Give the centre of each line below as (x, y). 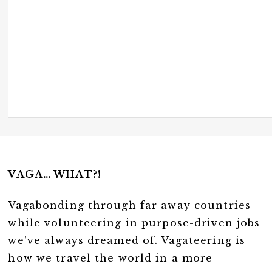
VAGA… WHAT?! (55, 175)
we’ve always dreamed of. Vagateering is (127, 241)
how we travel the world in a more (110, 258)
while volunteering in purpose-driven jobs (134, 223)
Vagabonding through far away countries (129, 206)
